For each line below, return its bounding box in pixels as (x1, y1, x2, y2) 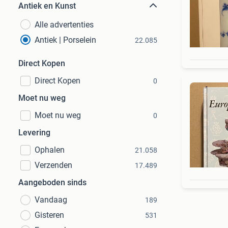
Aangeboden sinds (18, 178, 87, 187)
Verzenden (35, 160, 72, 170)
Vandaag (35, 195, 67, 205)
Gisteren (35, 210, 64, 220)
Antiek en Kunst (18, 1, 76, 11)
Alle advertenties (35, 20, 94, 30)
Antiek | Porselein (35, 35, 96, 45)
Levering (18, 128, 50, 137)
